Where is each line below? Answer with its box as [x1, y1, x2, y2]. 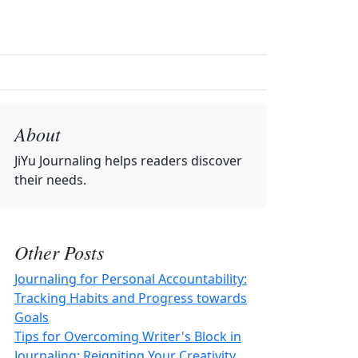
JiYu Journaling [14, 152, 101, 169]
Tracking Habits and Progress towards [14, 289, 247, 307]
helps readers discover [101, 152, 242, 169]
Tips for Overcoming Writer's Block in [14, 328, 241, 345]
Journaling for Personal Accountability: [14, 270, 247, 288]
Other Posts [14, 239, 104, 265]
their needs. [14, 171, 86, 189]
